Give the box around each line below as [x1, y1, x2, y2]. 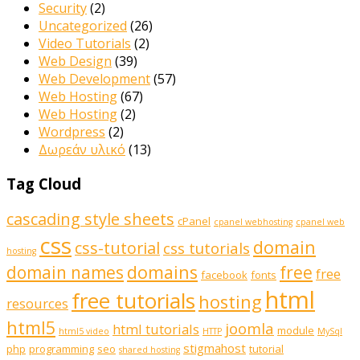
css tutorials [163, 238, 250, 260]
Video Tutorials [39, 34, 131, 52]
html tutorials [112, 320, 199, 339]
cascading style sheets [6, 208, 174, 231]
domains [127, 260, 198, 284]
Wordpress [39, 122, 105, 141]
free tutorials [72, 286, 195, 316]
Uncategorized [39, 16, 127, 35]
